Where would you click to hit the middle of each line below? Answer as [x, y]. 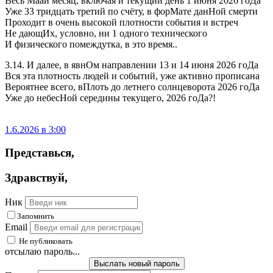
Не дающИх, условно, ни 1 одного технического [106, 33]
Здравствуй [35, 178]
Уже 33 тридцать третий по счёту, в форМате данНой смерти [131, 11]
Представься [38, 153]
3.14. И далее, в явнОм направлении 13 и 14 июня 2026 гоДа [132, 65]
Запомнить [36, 216]
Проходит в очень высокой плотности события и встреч [122, 22]
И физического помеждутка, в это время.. [91, 44]
